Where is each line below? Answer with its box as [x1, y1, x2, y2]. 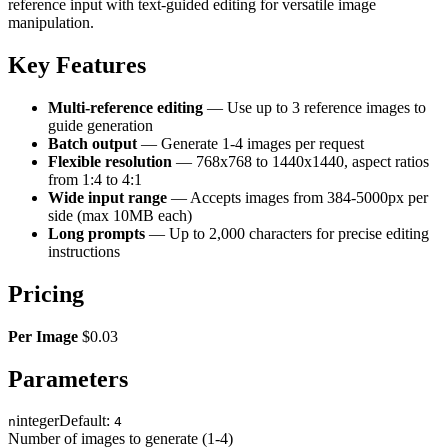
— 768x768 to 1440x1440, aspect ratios [172, 152, 429, 170]
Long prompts [48, 224, 145, 242]
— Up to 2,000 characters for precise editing [145, 224, 429, 242]
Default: [59, 412, 110, 430]
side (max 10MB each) [48, 206, 192, 224]
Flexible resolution [48, 152, 172, 170]
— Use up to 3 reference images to [203, 98, 426, 116]
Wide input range [48, 188, 167, 206]
